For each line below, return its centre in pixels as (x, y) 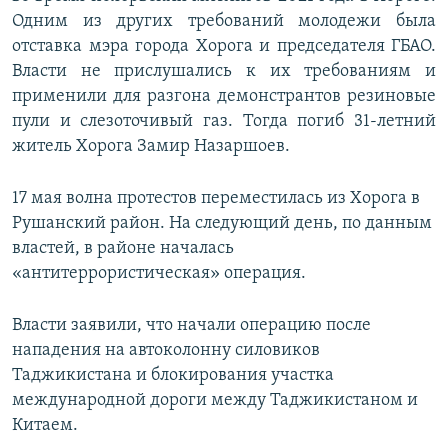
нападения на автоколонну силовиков (166, 351)
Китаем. (45, 426)
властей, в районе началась (123, 249)
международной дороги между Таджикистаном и (215, 401)
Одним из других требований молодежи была (224, 22)
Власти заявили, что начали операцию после (191, 326)
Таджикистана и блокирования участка (173, 376)
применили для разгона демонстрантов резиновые (224, 97)
